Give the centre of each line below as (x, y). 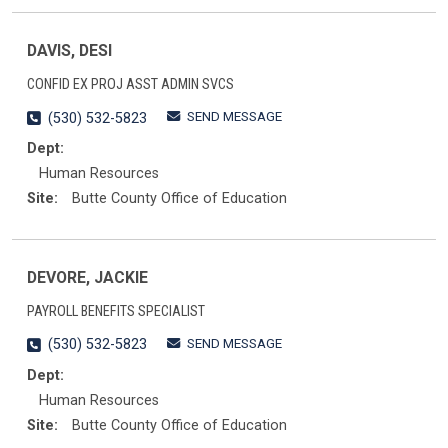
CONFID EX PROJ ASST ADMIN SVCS (130, 84)
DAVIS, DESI (69, 51)
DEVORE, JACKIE (87, 277)
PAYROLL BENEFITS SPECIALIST (116, 311)
